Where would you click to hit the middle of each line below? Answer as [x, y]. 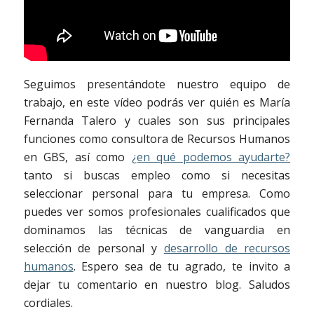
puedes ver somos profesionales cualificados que [157, 212]
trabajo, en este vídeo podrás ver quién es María [157, 103]
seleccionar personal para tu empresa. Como [157, 194]
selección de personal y [94, 248]
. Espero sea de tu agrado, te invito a [182, 267]
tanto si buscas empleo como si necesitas [157, 176]
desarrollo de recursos [227, 248]
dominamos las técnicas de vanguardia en [157, 230]
